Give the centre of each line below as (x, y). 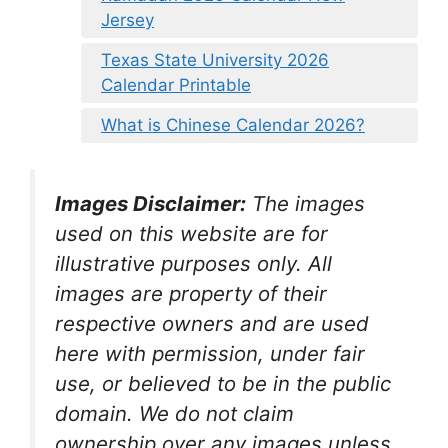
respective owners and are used (212, 323)
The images (308, 203)
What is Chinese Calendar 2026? (233, 125)
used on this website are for (191, 233)
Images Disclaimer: (150, 203)
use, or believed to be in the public (223, 383)
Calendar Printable (176, 85)
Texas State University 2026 (215, 60)
